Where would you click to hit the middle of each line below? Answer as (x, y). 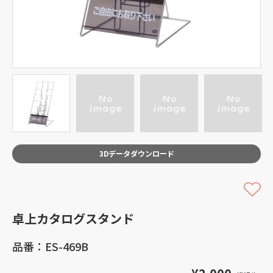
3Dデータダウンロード (136, 153)
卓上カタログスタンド (73, 218)
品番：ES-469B (50, 246)
